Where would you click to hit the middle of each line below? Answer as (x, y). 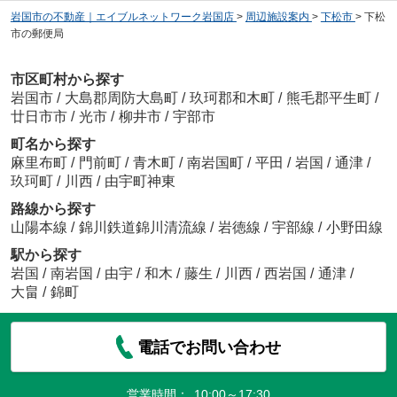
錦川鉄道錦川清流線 (144, 227)
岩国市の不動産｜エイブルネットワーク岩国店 (122, 17)
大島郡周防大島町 (121, 97)
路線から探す (53, 208)
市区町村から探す (67, 79)
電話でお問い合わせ (210, 347)
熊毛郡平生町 (328, 97)
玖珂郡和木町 (232, 97)
